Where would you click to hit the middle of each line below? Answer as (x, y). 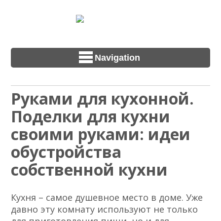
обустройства (66, 152)
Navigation (117, 57)
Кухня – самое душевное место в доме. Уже (107, 198)
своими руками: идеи (101, 134)
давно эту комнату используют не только (105, 209)
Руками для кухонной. (103, 99)
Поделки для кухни (91, 116)
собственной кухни (90, 170)
